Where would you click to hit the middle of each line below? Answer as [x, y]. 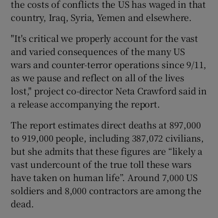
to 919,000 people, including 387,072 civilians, [108, 137]
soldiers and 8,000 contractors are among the [106, 190]
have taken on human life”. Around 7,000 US [104, 177]
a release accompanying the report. [85, 103]
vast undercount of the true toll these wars [101, 164]
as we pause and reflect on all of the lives [98, 77]
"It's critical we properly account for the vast [105, 38]
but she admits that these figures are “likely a [107, 151]
